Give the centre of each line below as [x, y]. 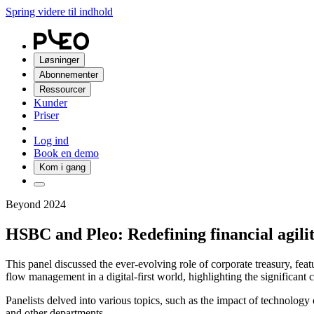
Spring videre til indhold [59, 12]
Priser [46, 115]
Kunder [50, 103]
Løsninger [59, 60]
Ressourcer [62, 89]
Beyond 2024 [36, 204]
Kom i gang [62, 167]
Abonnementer [69, 75]
